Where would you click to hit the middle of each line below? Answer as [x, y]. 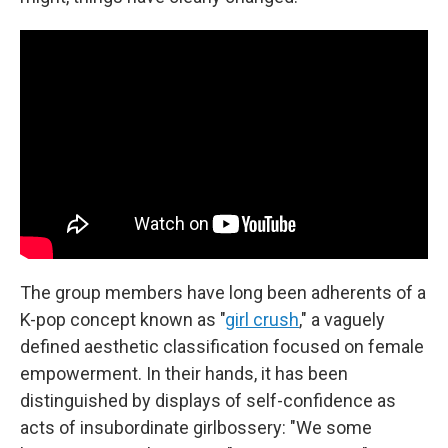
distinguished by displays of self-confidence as [208, 401]
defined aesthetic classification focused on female [222, 347]
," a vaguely [342, 320]
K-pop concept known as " [122, 320]
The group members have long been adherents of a [223, 293]
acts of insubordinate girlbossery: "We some [196, 428]
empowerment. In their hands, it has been [184, 374]
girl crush [262, 320]
